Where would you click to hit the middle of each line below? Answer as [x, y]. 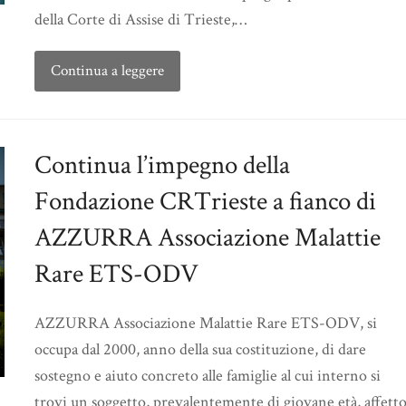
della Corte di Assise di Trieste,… [140, 20]
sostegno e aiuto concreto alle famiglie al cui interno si [208, 376]
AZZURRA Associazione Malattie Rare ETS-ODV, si [206, 324]
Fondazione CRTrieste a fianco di [205, 202]
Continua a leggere [107, 71]
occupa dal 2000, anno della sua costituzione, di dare [200, 350]
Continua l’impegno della [162, 165]
